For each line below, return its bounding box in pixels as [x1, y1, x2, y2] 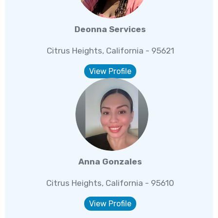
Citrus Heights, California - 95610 [46, 178, 175, 188]
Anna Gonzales [78, 157, 143, 167]
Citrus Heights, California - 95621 [46, 46, 174, 56]
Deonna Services [74, 24, 146, 35]
